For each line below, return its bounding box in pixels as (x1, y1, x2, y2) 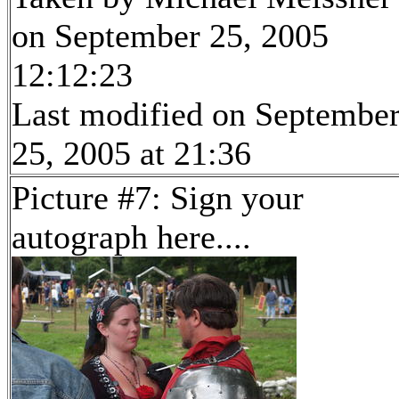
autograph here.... (12, 218, 251, 256)
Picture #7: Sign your (12, 179, 304, 217)
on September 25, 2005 (12, 17, 329, 55)
